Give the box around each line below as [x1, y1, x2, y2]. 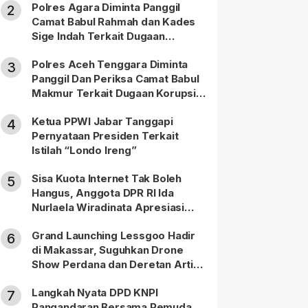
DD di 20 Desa [32, 101, 104, 114]
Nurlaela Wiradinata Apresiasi [32, 201, 184, 214]
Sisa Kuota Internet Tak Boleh [32, 172, 181, 185]
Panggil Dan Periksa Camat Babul [32, 72, 199, 85]
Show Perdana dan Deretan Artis [32, 258, 199, 271]
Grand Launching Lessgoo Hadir [32, 229, 195, 242]
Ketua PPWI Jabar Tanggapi [32, 115, 173, 128]
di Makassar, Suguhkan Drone [32, 243, 184, 256]
